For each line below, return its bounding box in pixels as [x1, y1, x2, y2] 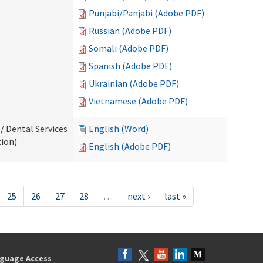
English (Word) [89, 123, 149, 134]
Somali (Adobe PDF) [89, 42, 168, 54]
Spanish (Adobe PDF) [89, 60, 172, 72]
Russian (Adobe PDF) [89, 25, 171, 36]
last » [164, 190, 186, 202]
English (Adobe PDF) [89, 140, 171, 152]
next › [127, 190, 150, 202]
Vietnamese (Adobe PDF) [89, 95, 188, 107]
